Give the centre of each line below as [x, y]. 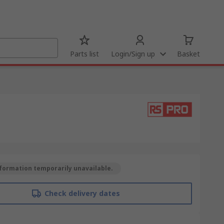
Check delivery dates [82, 193]
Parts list [84, 54]
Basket [188, 54]
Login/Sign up [133, 54]
